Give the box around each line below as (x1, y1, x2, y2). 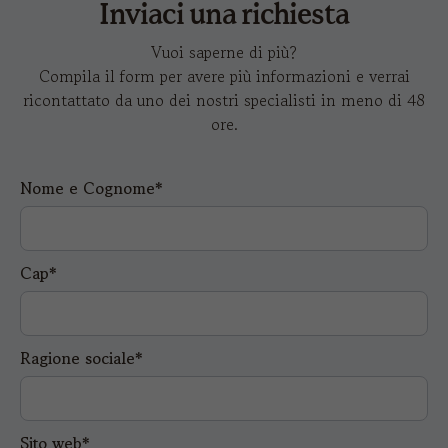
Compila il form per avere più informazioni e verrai (38, 63, 410, 88)
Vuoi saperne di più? (151, 39, 297, 64)
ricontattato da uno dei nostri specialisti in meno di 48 (23, 87, 425, 112)
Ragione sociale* (20, 345, 143, 370)
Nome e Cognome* (20, 175, 163, 200)
